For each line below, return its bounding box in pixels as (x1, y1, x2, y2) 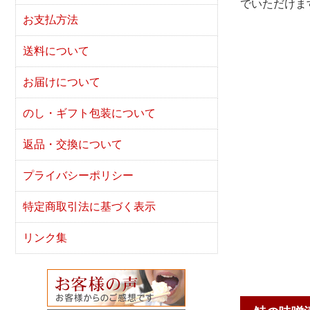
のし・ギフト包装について (23, 107, 156, 119)
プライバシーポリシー (23, 170, 134, 181)
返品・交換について (23, 138, 122, 150)
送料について (23, 45, 89, 57)
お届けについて (23, 76, 100, 88)
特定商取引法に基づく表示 (23, 201, 156, 212)
